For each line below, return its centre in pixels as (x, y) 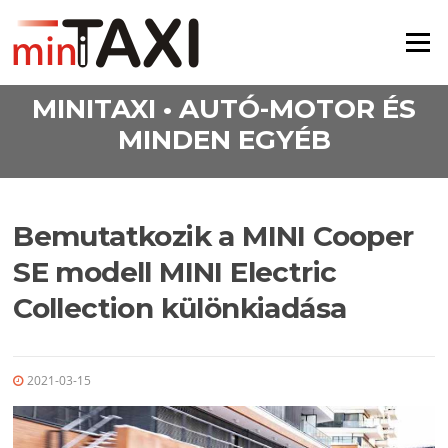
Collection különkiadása (180, 308)
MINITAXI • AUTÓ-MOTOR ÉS (224, 108)
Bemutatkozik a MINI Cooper (213, 236)
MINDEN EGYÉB (224, 139)
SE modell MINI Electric (175, 272)
